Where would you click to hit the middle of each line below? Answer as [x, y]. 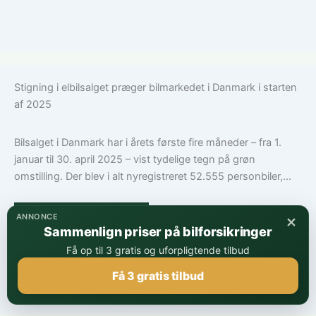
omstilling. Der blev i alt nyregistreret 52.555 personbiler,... [153, 177]
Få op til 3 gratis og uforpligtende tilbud [158, 250]
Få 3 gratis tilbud [158, 275]
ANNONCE [37, 217]
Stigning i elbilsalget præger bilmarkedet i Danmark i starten [156, 88]
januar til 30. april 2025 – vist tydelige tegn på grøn [135, 160]
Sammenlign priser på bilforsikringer [158, 232]
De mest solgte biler [81, 216]
